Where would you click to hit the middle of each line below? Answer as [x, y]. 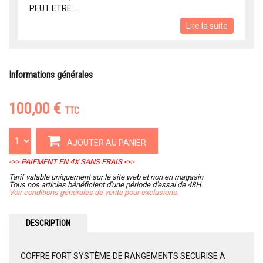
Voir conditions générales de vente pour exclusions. [94, 193]
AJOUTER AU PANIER [106, 143]
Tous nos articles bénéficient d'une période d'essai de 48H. [106, 185]
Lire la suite [207, 26]
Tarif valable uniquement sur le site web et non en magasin [106, 177]
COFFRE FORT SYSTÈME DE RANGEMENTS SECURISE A [123, 256]
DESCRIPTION [48, 223]
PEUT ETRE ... [54, 9]
